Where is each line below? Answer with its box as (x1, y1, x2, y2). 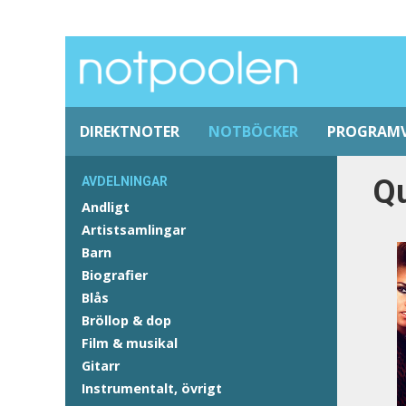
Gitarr (82, 357, 120, 374)
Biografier (82, 266, 148, 284)
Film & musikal (82, 334, 178, 352)
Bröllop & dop (82, 312, 171, 329)
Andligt (82, 198, 130, 216)
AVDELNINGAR (82, 174, 168, 188)
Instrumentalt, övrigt (82, 380, 222, 397)
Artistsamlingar (82, 221, 186, 238)
